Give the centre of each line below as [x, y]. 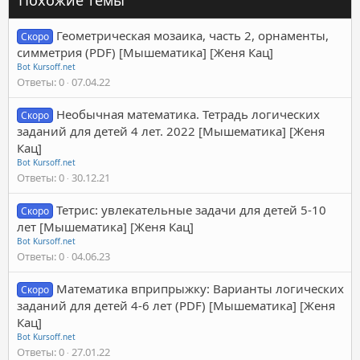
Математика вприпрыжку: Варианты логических [200, 288]
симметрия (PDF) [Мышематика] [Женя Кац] [145, 52]
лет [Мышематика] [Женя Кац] [105, 226]
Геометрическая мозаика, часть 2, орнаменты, [193, 35]
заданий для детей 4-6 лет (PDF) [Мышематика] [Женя [176, 305]
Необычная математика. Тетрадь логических [188, 114]
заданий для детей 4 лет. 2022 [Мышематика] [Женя [171, 131]
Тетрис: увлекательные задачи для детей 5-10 [192, 209]
